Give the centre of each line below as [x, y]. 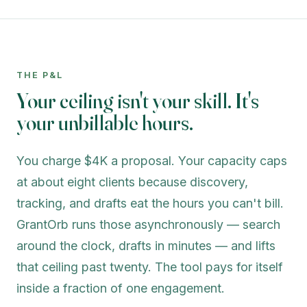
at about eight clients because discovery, [132, 182]
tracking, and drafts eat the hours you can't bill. [150, 203]
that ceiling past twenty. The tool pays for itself [150, 267]
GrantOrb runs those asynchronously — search [148, 224]
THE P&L [40, 75]
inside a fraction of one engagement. [121, 288]
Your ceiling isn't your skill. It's [138, 100]
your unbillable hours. [105, 122]
